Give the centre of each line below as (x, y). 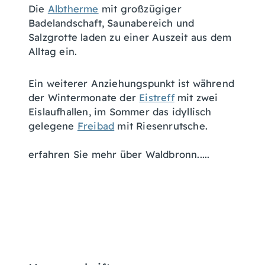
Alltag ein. (53, 52)
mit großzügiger (140, 9)
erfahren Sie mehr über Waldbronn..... (119, 155)
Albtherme (73, 9)
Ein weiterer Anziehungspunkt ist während (132, 84)
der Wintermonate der (84, 98)
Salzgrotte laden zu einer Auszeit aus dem (130, 38)
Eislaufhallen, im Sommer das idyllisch (120, 112)
